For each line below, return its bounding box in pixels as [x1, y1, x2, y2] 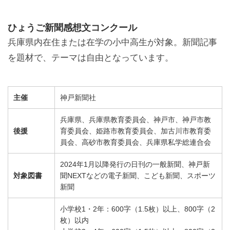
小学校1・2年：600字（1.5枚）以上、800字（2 [60, 204, 215, 213]
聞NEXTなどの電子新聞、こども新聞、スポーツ [60, 171, 216, 180]
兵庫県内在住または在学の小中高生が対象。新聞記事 [8, 37, 217, 47]
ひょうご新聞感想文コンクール [8, 22, 137, 33]
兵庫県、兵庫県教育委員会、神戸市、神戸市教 [60, 115, 211, 124]
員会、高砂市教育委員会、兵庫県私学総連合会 [60, 138, 211, 146]
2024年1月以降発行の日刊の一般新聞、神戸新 [60, 160, 210, 168]
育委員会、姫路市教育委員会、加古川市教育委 [60, 126, 211, 135]
